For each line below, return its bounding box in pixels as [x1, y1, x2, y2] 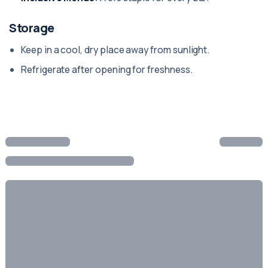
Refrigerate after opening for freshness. [21, 63, 193, 76]
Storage [9, 20, 54, 36]
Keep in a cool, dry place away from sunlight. [21, 43, 210, 56]
